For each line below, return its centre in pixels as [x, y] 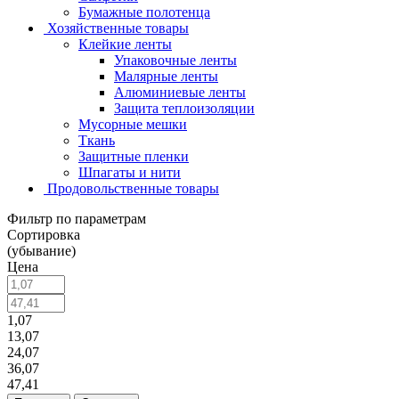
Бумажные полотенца [144, 12]
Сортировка [44, 234]
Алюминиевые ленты [180, 92]
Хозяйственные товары [118, 28]
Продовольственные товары [133, 188]
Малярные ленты [166, 76]
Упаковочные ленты [175, 60]
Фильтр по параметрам [77, 218]
